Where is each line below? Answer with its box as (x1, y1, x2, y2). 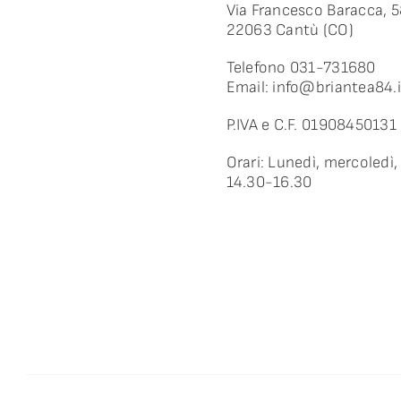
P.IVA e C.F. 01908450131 (226, 115, 397, 134)
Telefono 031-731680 (226, 58, 376, 77)
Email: (226, 78, 273, 97)
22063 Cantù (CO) (226, 21, 354, 39)
